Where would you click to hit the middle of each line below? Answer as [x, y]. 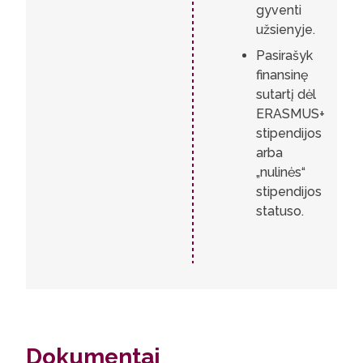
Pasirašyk [284, 56]
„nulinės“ [281, 172]
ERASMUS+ [290, 114]
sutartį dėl [286, 94]
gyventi [279, 10]
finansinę [282, 75]
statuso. [280, 211]
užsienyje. [286, 30]
